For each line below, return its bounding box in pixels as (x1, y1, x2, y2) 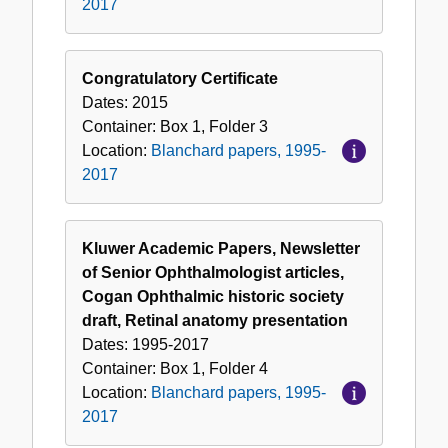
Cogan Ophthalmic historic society (82, 288, 344, 306)
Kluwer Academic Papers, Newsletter (82, 240, 360, 258)
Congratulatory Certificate (82, 70, 278, 88)
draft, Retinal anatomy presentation (82, 312, 348, 330)
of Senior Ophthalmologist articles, (82, 264, 344, 282)
